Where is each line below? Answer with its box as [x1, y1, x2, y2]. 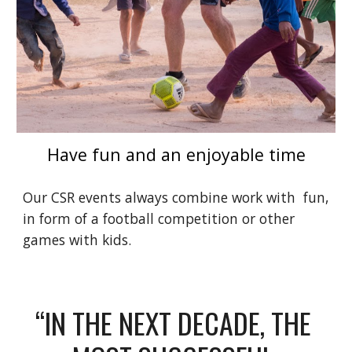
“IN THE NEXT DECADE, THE [35, 302, 311, 343]
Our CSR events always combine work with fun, [23, 188, 329, 207]
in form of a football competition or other [23, 209, 295, 229]
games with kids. [23, 230, 136, 250]
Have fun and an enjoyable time [46, 143, 306, 167]
